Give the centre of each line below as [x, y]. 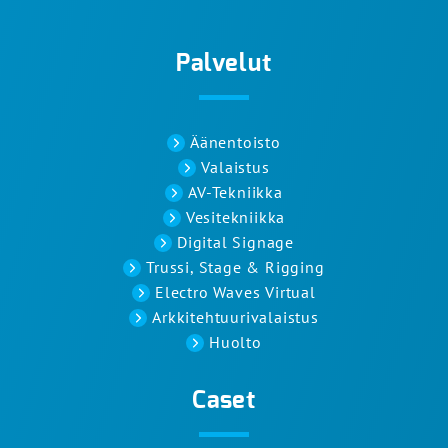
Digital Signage [235, 242]
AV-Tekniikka [235, 192]
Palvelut [224, 64]
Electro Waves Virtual [235, 292]
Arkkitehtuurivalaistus [235, 317]
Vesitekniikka [235, 217]
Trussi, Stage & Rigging [235, 267]
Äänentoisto [235, 142]
